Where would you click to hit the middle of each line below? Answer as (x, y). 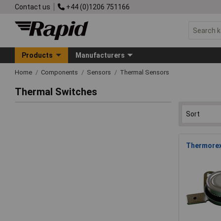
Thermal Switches (56, 92)
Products (37, 55)
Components (60, 72)
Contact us (33, 7)
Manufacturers (100, 55)
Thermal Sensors (145, 72)
